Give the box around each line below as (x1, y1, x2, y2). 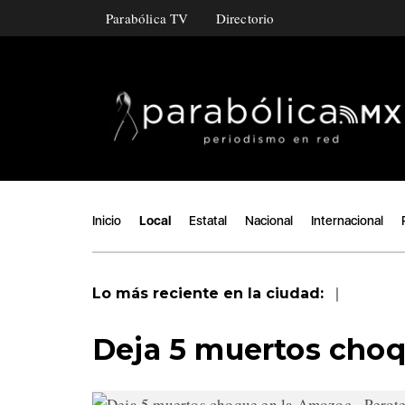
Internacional (311, 213, 383, 228)
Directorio (215, 9, 275, 27)
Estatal (189, 213, 227, 228)
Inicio (92, 213, 121, 228)
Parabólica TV (106, 9, 189, 27)
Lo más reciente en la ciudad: (92, 285, 328, 302)
